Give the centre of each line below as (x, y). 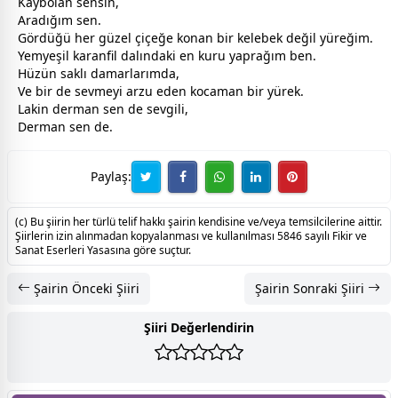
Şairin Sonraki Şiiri (311, 288)
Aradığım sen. (60, 20)
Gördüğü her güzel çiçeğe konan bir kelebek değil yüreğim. (195, 37)
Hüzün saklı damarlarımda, (99, 73)
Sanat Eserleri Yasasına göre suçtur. (103, 250)
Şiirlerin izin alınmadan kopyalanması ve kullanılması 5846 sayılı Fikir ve (191, 235)
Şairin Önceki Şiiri (85, 288)
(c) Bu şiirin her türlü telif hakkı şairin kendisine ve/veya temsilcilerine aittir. (199, 221)
